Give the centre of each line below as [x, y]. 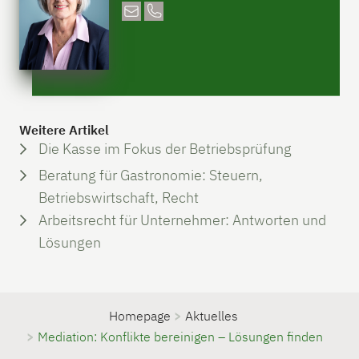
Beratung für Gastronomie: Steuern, [151, 175]
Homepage [139, 315]
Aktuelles [211, 315]
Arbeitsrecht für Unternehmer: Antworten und [182, 220]
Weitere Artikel [64, 129]
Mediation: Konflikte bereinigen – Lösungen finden [180, 336]
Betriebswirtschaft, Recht [119, 197]
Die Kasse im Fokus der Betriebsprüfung [165, 148]
